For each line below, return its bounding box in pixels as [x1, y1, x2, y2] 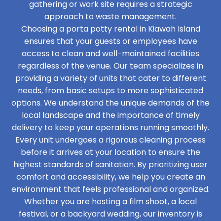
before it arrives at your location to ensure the [21, 147, 200, 158]
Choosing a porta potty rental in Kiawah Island [21, 23, 200, 35]
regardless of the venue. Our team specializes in [18, 60, 203, 72]
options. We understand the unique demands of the [11, 97, 210, 109]
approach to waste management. [44, 11, 177, 22]
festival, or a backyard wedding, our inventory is [19, 208, 202, 220]
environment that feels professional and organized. [11, 184, 210, 195]
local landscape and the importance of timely [21, 110, 200, 121]
